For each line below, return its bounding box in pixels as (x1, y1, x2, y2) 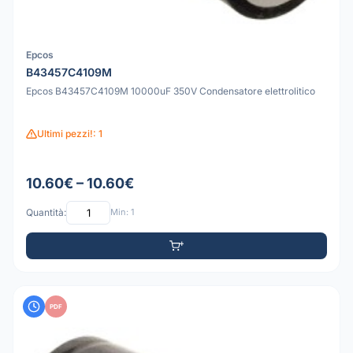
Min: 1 (110, 206, 134, 218)
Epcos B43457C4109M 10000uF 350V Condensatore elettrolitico (26, 85, 315, 98)
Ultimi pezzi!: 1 (37, 128, 102, 140)
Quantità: (26, 206, 66, 219)
